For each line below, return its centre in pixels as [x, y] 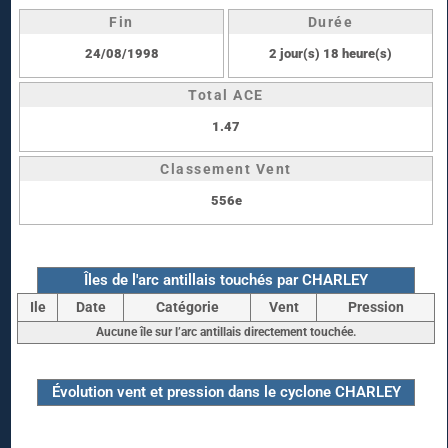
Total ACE [226, 95]
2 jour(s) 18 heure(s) [330, 53]
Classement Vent [226, 168]
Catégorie [187, 307]
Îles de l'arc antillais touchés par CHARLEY [226, 279]
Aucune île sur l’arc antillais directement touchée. [226, 332]
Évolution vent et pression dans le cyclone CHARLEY [226, 392]
